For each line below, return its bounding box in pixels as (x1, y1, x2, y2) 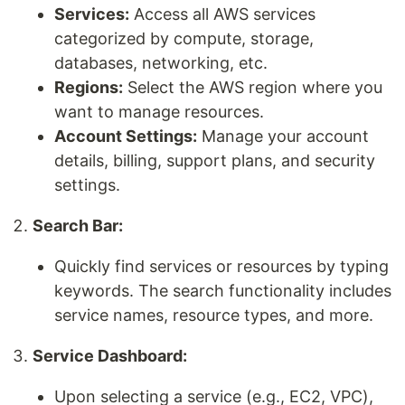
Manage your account (197, 127, 369, 146)
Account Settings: (54, 127, 197, 146)
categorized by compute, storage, (54, 29, 314, 48)
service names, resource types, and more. (54, 306, 373, 325)
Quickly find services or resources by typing (54, 257, 389, 276)
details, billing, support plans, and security (54, 151, 375, 170)
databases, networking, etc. (54, 53, 268, 72)
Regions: (54, 78, 123, 97)
